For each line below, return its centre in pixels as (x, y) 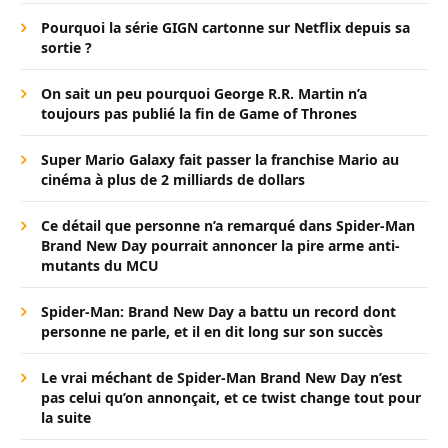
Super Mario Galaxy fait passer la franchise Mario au (220, 160)
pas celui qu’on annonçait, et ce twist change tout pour (231, 398)
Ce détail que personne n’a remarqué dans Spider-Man (228, 226)
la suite (66, 418)
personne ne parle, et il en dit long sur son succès (212, 332)
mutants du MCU (100, 266)
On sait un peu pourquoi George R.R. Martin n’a (204, 94)
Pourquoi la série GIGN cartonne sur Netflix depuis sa (225, 28)
